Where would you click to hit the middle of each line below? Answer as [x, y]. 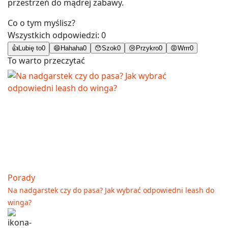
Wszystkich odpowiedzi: [54, 35]
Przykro [147, 48]
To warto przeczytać [46, 61]
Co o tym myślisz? [41, 23]
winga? [20, 203]
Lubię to [30, 48]
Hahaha [72, 48]
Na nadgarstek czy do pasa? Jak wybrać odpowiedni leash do [111, 190]
